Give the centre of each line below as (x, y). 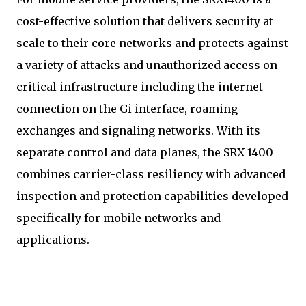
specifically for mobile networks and (119, 218)
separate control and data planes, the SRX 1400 (145, 152)
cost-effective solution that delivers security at (145, 21)
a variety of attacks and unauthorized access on (147, 65)
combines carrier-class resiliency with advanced (151, 174)
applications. (53, 240)
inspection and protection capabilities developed (152, 196)
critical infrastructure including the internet (140, 87)
